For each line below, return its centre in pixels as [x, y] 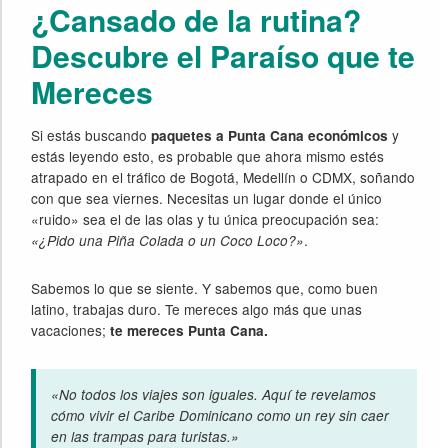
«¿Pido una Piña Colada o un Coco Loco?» [168, 241]
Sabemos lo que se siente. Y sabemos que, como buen [205, 288]
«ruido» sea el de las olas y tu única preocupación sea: [205, 219]
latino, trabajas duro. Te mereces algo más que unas [197, 309]
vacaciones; [71, 330]
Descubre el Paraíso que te [223, 56]
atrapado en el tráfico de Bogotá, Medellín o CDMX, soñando [223, 177]
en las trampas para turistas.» [145, 436]
